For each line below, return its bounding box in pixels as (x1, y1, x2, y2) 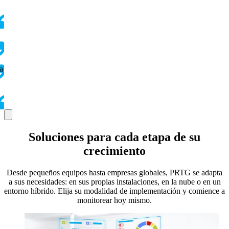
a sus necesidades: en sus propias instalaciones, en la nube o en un (8, 177, 221, 187)
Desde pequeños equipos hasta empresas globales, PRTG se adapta (7, 168, 222, 177)
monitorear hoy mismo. (77, 196, 152, 205)
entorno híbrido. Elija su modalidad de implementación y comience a (4, 187, 225, 196)
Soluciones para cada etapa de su (29, 130, 200, 144)
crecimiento (83, 144, 146, 158)
